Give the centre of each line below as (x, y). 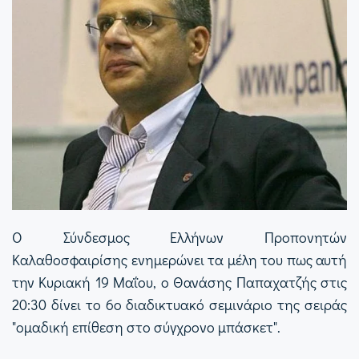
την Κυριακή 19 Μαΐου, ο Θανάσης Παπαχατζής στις (179, 282)
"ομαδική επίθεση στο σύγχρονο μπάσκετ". (146, 327)
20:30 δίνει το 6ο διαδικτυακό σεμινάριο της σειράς (179, 304)
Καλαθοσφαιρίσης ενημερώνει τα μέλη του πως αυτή (179, 259)
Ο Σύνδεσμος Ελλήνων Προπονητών (179, 237)
